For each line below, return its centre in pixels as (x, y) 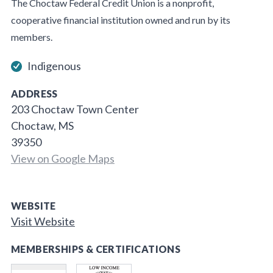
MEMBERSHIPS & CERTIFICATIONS (96, 249)
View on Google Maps (62, 158)
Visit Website (43, 221)
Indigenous (54, 66)
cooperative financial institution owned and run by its (120, 20)
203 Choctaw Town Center (75, 109)
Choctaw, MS (42, 126)
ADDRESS (34, 94)
